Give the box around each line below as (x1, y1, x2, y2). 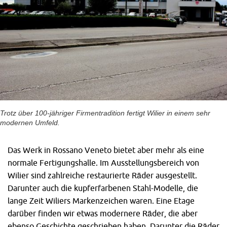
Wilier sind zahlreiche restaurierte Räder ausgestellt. (8, 170, 197, 180)
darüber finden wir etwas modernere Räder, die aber (8, 208, 198, 218)
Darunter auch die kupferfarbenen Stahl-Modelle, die (8, 183, 198, 193)
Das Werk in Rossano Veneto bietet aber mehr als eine (8, 145, 204, 155)
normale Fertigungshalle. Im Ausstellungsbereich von (8, 158, 199, 167)
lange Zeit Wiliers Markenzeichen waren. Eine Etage (8, 196, 195, 205)
